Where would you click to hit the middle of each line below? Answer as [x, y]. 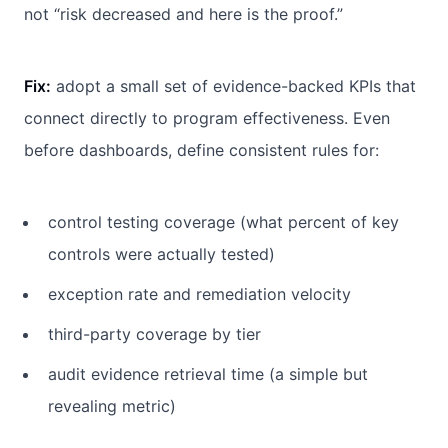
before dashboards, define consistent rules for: [201, 149]
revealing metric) [112, 405]
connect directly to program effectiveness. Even [207, 117]
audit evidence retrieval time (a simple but [208, 373]
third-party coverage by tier [154, 333]
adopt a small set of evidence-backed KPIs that [233, 85]
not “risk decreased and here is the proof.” [183, 13]
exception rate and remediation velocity [199, 293]
